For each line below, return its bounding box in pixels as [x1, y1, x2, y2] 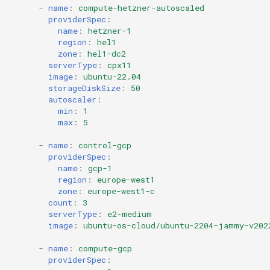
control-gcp [78, 139, 131, 151]
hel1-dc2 [87, 48, 126, 59]
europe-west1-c [87, 185, 155, 196]
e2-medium [107, 208, 152, 219]
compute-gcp [78, 242, 132, 254]
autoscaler [48, 93, 96, 105]
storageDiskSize [48, 82, 121, 93]
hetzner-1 [88, 25, 131, 36]
